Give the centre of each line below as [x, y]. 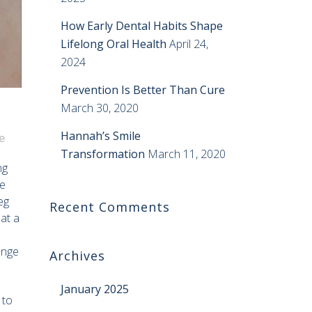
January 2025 [95, 289]
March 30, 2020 [100, 108]
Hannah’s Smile [101, 136]
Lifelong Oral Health [114, 44]
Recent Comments [110, 207]
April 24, [189, 44]
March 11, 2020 [187, 154]
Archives [77, 256]
